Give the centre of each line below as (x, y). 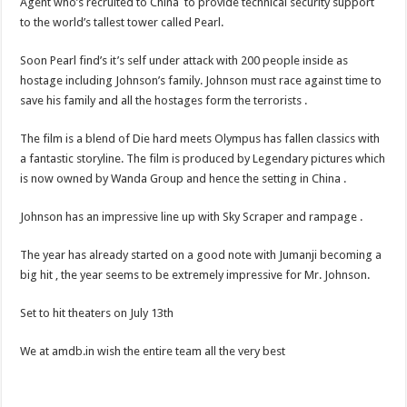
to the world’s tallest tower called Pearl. (122, 22)
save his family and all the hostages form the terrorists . (164, 100)
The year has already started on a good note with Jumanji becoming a (201, 254)
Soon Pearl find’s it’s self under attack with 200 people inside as (184, 60)
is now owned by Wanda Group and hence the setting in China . (184, 178)
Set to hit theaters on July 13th (97, 313)
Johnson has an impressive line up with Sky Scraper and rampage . (192, 216)
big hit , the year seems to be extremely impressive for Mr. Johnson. (195, 274)
